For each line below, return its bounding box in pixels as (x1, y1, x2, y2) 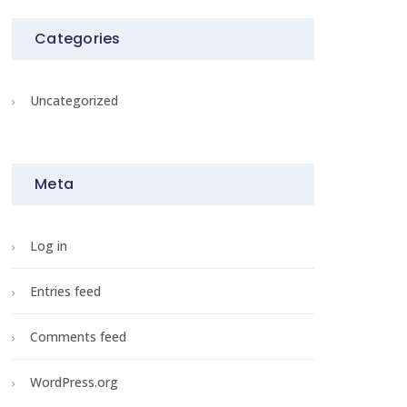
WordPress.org (30, 373, 118, 392)
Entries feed (30, 283, 101, 301)
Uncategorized (30, 92, 118, 110)
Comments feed (30, 328, 126, 346)
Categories (35, 28, 121, 50)
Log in (30, 237, 67, 255)
